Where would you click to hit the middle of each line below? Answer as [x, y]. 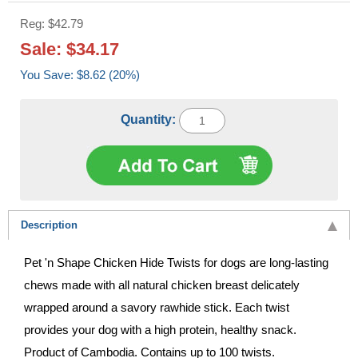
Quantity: [150, 119]
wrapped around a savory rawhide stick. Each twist [157, 307]
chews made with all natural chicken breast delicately [162, 284]
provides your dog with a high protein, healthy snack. [160, 329]
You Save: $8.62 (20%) [108, 74]
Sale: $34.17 [70, 49]
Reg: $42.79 [52, 23]
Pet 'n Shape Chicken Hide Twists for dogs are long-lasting [176, 262]
